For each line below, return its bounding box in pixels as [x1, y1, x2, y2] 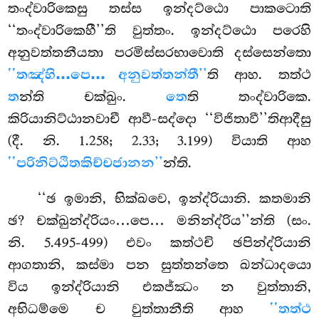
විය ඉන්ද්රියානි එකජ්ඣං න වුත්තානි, [8, 278, 311, 295]
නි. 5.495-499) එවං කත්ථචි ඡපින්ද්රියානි [8, 234, 311, 251]
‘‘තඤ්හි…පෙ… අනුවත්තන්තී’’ [8, 66, 207, 83]
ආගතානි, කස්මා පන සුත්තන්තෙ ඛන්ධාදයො [8, 256, 311, 273]
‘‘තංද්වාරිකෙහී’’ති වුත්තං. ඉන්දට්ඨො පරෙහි [8, 22, 311, 38]
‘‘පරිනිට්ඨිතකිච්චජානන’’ [8, 155, 164, 172]
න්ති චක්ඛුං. [19, 88, 166, 105]
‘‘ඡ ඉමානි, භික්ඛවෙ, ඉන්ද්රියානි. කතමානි [38, 190, 311, 206]
